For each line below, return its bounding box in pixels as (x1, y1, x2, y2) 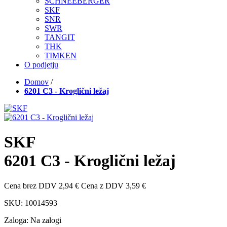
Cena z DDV (81, 181, 124, 190)
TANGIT (45, 33, 75, 42)
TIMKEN (45, 51, 77, 60)
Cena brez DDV (4, 181, 57, 190)
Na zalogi (30, 215, 61, 224)
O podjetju (24, 60, 58, 69)
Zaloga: (4, 215, 30, 224)
